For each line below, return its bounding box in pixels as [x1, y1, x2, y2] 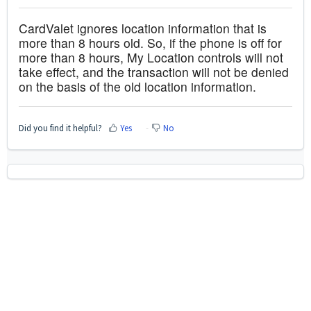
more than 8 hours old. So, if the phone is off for [19, 34, 282, 52]
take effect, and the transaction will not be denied [19, 63, 289, 81]
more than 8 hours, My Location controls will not [19, 49, 283, 67]
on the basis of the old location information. [19, 78, 256, 96]
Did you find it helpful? [19, 121, 102, 134]
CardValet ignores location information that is [19, 19, 267, 37]
